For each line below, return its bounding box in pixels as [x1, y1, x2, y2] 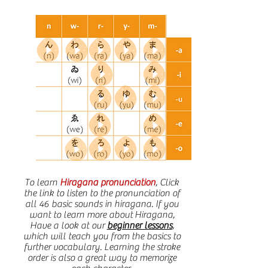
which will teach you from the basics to [23, 231, 181, 242]
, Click [156, 177, 179, 188]
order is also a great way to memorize [27, 252, 176, 263]
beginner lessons [106, 220, 172, 231]
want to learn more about [29, 209, 135, 220]
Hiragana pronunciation [60, 177, 156, 188]
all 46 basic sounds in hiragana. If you [25, 199, 179, 209]
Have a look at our [29, 220, 107, 231]
